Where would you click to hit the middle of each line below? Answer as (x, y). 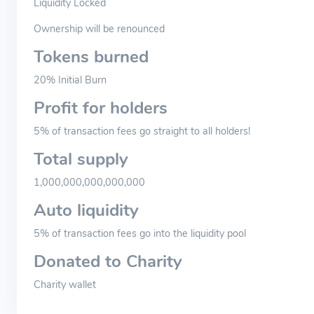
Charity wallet (65, 285)
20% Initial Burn (70, 80)
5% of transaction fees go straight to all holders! (142, 131)
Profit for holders (101, 108)
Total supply (81, 159)
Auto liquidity (86, 210)
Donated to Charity (108, 261)
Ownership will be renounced (99, 29)
